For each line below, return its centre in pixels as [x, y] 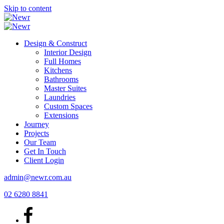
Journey [36, 124]
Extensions [61, 115]
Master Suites [65, 88]
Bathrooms [61, 79]
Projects [36, 133]
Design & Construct [55, 43]
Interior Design [68, 52]
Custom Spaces [68, 106]
